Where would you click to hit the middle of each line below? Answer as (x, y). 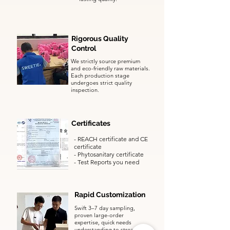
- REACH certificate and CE (111, 139)
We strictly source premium (106, 61)
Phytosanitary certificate (111, 154)
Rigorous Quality (100, 39)
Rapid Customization (110, 195)
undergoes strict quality (101, 83)
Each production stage (100, 75)
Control (84, 48)
